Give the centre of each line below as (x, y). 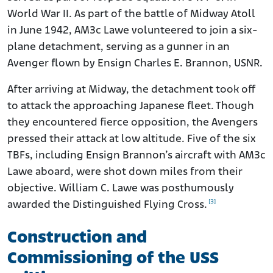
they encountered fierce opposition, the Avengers (133, 123)
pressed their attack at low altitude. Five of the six (132, 140)
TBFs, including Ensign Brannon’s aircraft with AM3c (136, 156)
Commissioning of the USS (113, 259)
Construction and (77, 238)
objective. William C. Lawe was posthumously (121, 189)
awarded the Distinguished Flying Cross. (107, 205)
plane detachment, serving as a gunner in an (119, 48)
